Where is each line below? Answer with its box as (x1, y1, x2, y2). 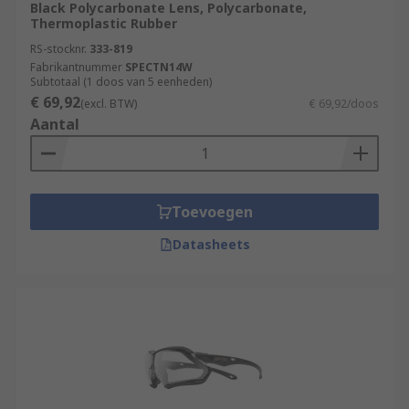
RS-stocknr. (30, 41, 87, 57)
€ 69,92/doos (309, 96, 379, 111)
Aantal (30, 114, 79, 134)
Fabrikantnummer (30, 59, 122, 75)
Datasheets (172, 236, 250, 253)
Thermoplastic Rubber (30, 15, 177, 32)
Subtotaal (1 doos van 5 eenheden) (30, 74, 212, 89)
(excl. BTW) (80, 96, 137, 111)
